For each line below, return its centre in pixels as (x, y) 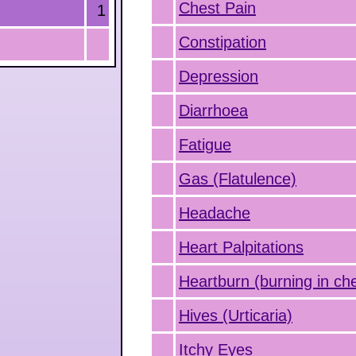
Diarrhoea (213, 110)
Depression (219, 76)
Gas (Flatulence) (238, 179)
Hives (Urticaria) (236, 315)
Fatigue (205, 145)
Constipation (222, 42)
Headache (215, 213)
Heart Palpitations (241, 247)
